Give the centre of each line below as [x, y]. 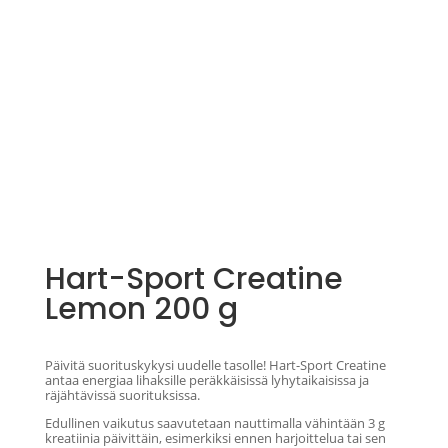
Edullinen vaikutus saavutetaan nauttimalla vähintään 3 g [214, 423]
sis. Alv [155, 350]
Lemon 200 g [141, 309]
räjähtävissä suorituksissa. [122, 395]
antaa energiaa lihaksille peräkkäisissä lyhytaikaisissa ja [206, 380]
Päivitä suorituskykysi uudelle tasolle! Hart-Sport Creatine [215, 365]
